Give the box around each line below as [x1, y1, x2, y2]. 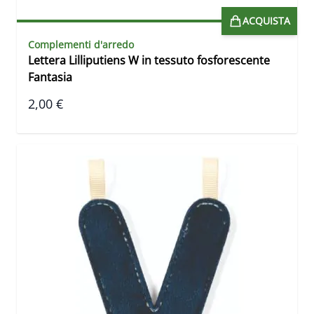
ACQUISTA [243, 14, 290, 28]
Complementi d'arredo [28, 38, 134, 52]
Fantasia [28, 69, 72, 86]
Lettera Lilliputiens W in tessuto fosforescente [28, 53, 270, 69]
